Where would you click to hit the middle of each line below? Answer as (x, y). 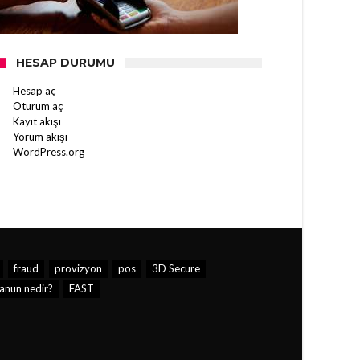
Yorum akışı (40, 137)
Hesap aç (34, 91)
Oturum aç (38, 106)
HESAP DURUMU (65, 63)
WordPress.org (49, 152)
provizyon (78, 268)
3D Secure (176, 268)
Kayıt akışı (37, 121)
